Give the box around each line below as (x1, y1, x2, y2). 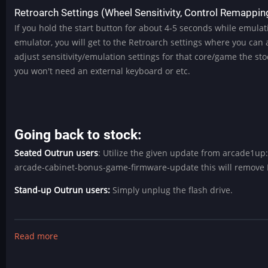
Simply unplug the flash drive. (112, 184, 233, 196)
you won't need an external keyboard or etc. (14, 65, 191, 77)
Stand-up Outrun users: (14, 184, 113, 196)
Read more (14, 230, 59, 242)
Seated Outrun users (14, 147, 99, 159)
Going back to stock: (14, 127, 142, 143)
